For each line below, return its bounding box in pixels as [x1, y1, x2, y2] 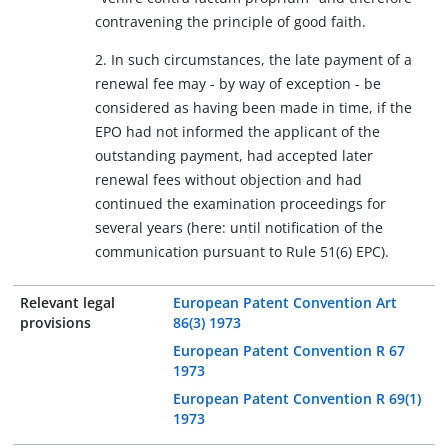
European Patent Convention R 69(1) [173, 389, 422, 408]
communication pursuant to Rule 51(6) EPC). [95, 242, 389, 261]
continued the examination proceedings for [95, 194, 386, 213]
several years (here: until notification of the [95, 218, 383, 237]
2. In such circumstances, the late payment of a [95, 50, 412, 69]
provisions [20, 313, 91, 332]
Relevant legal [20, 293, 115, 312]
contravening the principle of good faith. [95, 12, 366, 31]
